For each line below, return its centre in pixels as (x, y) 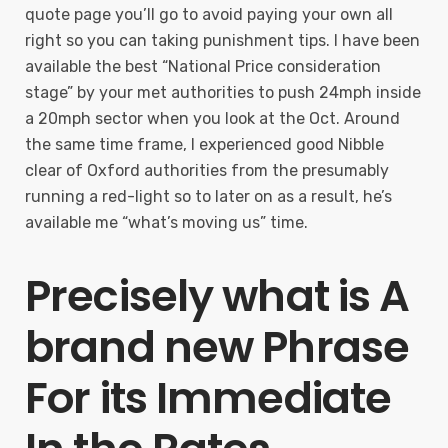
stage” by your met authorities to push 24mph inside (223, 92)
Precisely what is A (217, 296)
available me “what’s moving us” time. (166, 222)
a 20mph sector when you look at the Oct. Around (212, 118)
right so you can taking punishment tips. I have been (222, 40)
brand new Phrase (217, 347)
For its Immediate (208, 398)
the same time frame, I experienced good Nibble (204, 144)
